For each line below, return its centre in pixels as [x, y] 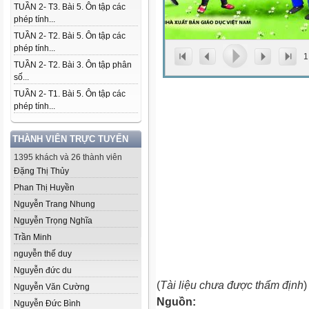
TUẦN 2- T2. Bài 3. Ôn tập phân [73, 65]
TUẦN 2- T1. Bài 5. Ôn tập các [70, 94]
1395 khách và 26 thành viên [68, 157]
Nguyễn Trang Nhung [54, 204]
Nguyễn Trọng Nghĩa [53, 221]
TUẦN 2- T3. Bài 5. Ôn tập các [70, 7]
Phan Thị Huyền [44, 188]
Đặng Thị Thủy [41, 171]
